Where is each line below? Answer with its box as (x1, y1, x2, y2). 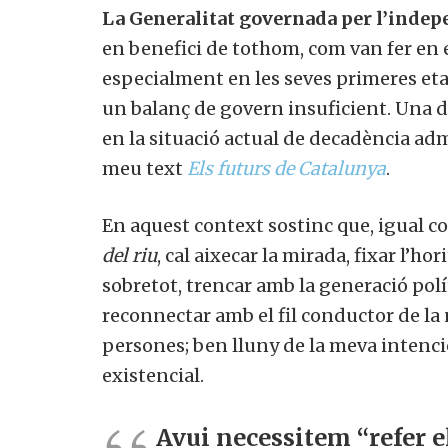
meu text (102, 156, 187, 180)
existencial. (102, 363, 204, 387)
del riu (102, 243, 157, 267)
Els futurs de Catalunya (187, 156, 386, 180)
